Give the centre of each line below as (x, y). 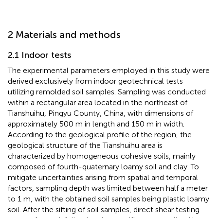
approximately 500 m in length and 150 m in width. (96, 124)
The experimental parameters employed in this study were (109, 70)
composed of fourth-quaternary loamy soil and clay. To (103, 166)
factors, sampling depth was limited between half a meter (108, 188)
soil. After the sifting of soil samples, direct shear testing (104, 209)
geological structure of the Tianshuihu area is (85, 145)
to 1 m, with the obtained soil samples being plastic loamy (109, 199)
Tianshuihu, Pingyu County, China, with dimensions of (100, 113)
